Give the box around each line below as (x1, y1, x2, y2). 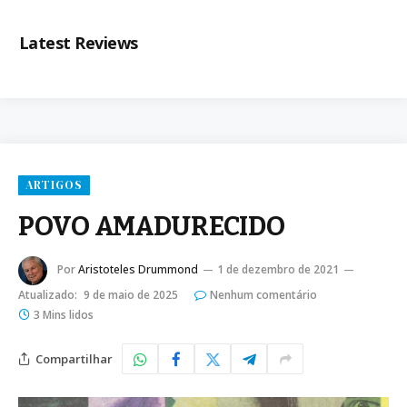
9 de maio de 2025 (84, 287, 178, 303)
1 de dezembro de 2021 (217, 262, 339, 278)
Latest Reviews (19, 32, 138, 55)
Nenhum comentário (210, 287, 317, 303)
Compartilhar (35, 350, 113, 367)
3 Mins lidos (34, 307, 94, 323)
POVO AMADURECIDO (18, 211, 285, 243)
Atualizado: (18, 287, 77, 303)
